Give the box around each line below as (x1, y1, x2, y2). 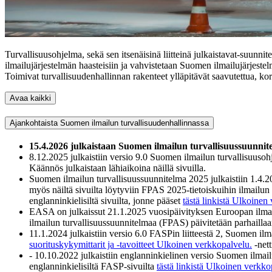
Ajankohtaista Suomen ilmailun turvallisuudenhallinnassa (10, 118, 209, 128)
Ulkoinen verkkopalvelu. (157, 239, 252, 250)
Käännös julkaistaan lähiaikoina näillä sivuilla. (29, 162, 206, 173)
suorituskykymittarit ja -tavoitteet (29, 239, 154, 250)
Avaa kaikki (10, 93, 51, 103)
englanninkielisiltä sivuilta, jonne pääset (29, 195, 183, 206)
